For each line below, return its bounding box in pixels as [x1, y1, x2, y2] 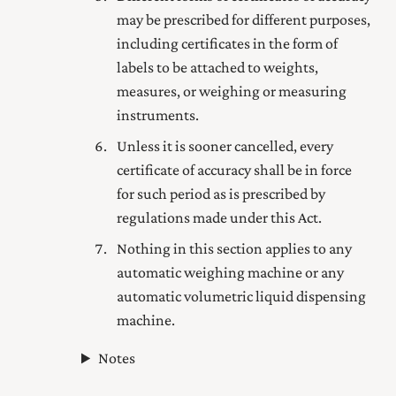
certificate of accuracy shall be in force [117, 161, 352, 179]
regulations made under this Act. [117, 209, 322, 227]
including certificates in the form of [117, 34, 338, 53]
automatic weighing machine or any [117, 263, 344, 282]
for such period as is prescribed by [117, 185, 325, 203]
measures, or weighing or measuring [117, 82, 346, 101]
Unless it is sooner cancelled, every [117, 137, 333, 156]
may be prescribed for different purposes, [117, 11, 370, 29]
